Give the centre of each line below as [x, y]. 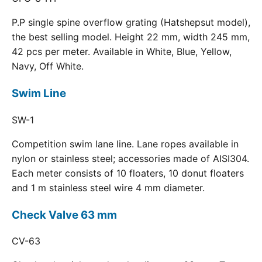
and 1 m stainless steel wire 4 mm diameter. [108, 187]
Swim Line [39, 94]
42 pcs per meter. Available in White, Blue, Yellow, [122, 52]
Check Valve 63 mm [64, 215]
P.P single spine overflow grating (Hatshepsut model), [131, 23]
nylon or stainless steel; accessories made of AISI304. [130, 158]
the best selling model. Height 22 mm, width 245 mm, [131, 37]
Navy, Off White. [48, 66]
